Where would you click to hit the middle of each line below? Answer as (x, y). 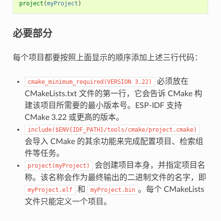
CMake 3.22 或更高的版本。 (74, 117)
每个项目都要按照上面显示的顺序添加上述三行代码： (107, 57)
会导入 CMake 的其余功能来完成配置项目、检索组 (114, 141)
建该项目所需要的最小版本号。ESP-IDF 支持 (103, 105)
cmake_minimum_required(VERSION (79, 82)
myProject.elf (50, 190)
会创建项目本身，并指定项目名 (149, 165)
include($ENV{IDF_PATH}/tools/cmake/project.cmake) (112, 129)
